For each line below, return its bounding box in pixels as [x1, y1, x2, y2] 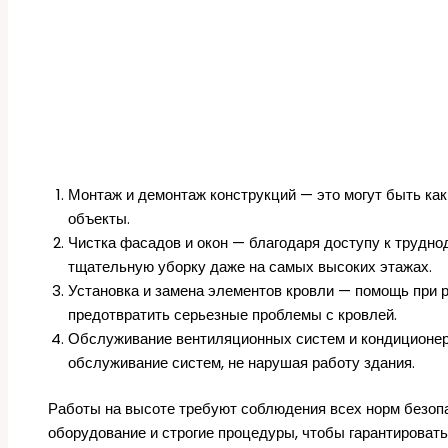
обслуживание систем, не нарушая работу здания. [68, 351, 415, 373]
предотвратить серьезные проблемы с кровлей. [68, 303, 397, 325]
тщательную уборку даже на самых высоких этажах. [68, 255, 432, 277]
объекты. [68, 207, 130, 229]
